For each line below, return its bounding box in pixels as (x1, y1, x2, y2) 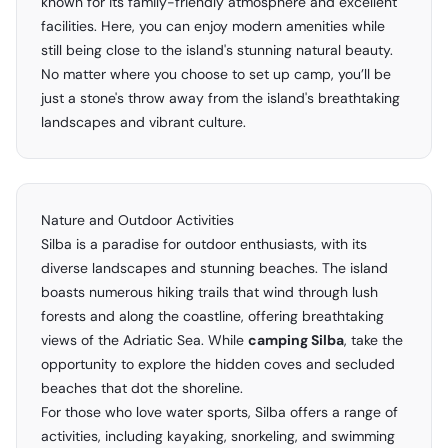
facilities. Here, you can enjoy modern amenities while (41, 17, 385, 36)
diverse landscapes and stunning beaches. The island (41, 259, 388, 278)
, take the (344, 331, 403, 350)
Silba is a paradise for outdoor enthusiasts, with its (41, 235, 367, 254)
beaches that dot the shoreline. (41, 379, 243, 398)
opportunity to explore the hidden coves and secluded (41, 355, 395, 374)
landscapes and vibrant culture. (41, 113, 246, 132)
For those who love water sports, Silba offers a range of (41, 403, 398, 422)
